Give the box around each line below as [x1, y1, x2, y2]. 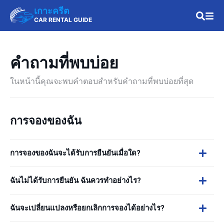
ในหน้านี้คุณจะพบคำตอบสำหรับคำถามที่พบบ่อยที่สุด [10, 76, 193, 86]
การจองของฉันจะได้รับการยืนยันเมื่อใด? [10, 148, 140, 157]
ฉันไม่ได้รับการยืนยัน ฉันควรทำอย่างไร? [10, 176, 141, 185]
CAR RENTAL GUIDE [34, 16, 92, 23]
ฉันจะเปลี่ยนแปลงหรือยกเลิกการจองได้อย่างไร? [10, 203, 164, 212]
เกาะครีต [34, 5, 69, 16]
